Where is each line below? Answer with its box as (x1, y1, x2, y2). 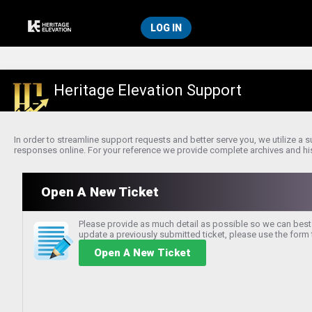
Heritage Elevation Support (54, 81, 242, 99)
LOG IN (150, 22, 182, 33)
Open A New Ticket (41, 184, 159, 200)
